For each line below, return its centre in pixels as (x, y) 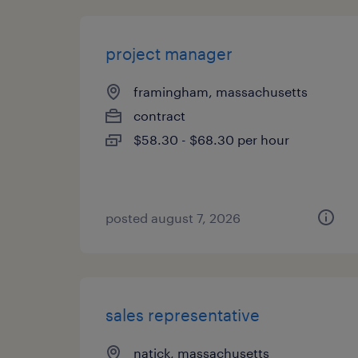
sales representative (183, 315)
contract (159, 115)
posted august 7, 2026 (173, 218)
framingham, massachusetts (221, 91)
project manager (169, 54)
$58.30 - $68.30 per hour (211, 139)
